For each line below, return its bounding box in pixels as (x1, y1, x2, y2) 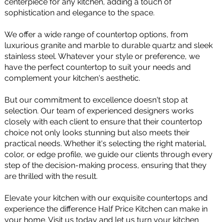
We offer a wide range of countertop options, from (4, 30, 189, 39)
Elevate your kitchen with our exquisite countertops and (4, 193, 208, 203)
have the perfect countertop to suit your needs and (4, 62, 191, 72)
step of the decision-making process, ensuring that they (4, 161, 207, 170)
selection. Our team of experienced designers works (4, 106, 194, 115)
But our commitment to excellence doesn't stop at (4, 95, 188, 105)
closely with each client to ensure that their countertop (4, 117, 203, 126)
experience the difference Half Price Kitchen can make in (4, 204, 208, 214)
